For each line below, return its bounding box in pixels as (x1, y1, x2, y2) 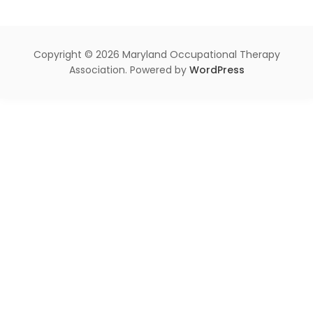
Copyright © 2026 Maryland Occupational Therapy (33, 47, 280, 61)
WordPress (189, 62, 245, 77)
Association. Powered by (68, 62, 189, 77)
